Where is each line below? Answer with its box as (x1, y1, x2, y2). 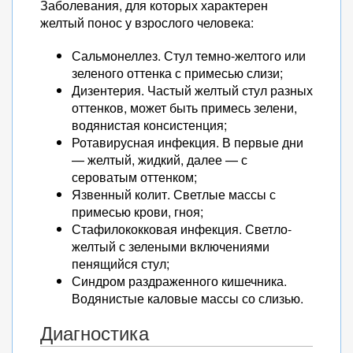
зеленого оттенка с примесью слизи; (72, 64, 283, 82)
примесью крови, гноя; (72, 203, 203, 221)
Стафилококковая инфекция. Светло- (72, 220, 292, 238)
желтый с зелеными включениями (72, 237, 269, 255)
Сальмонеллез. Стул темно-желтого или (72, 46, 306, 65)
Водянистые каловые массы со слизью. (72, 289, 303, 307)
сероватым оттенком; (72, 168, 197, 186)
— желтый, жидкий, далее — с (72, 150, 247, 169)
